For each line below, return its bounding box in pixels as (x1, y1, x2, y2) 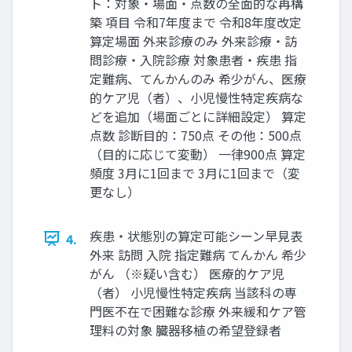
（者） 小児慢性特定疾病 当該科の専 (90, 282, 297, 302)
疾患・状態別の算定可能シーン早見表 (90, 225, 302, 245)
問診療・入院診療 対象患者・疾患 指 (90, 49, 297, 69)
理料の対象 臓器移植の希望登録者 (90, 320, 281, 339)
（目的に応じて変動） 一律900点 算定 (90, 144, 306, 163)
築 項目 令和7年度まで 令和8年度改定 (90, 12, 302, 31)
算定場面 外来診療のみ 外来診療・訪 (90, 31, 297, 50)
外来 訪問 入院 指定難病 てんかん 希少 (90, 244, 306, 264)
